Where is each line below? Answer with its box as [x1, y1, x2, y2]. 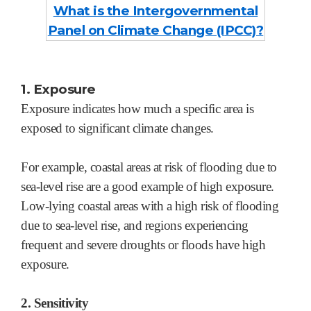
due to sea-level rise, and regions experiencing [21, 217, 249, 233]
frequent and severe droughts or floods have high [21, 237, 265, 252]
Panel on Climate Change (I [47, 22, 225, 38]
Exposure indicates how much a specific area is [21, 101, 253, 116]
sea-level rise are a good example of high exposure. [21, 178, 274, 194]
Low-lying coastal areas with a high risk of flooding [21, 198, 278, 213]
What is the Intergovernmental [53, 2, 258, 19]
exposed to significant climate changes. [21, 120, 214, 135]
